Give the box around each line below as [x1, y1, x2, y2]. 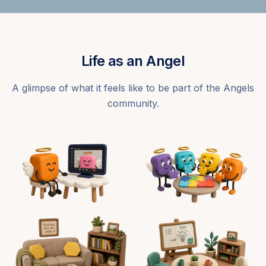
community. [107, 97, 159, 109]
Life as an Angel [81, 52, 185, 69]
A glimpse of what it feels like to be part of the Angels [12, 81, 254, 94]
